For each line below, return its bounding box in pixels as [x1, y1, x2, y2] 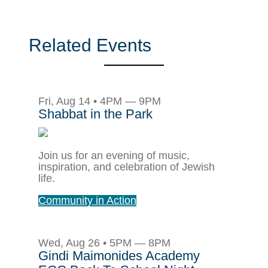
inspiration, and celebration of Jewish [38, 160, 215, 173]
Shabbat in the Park [38, 106, 153, 121]
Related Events [29, 35, 151, 55]
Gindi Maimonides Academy [38, 248, 200, 263]
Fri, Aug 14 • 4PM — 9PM [38, 95, 161, 107]
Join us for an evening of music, [38, 149, 190, 162]
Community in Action [38, 194, 136, 206]
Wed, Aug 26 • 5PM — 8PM [38, 236, 170, 249]
